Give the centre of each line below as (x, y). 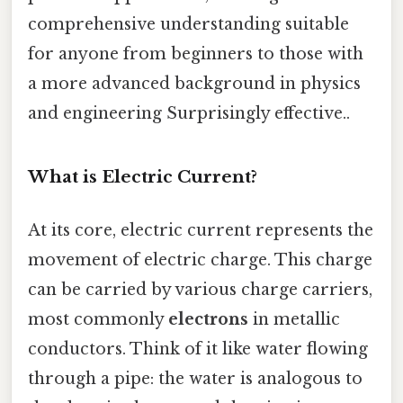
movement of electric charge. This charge (200, 260)
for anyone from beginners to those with (196, 54)
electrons (208, 319)
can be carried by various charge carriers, (200, 289)
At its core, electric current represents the (201, 230)
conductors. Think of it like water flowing (198, 349)
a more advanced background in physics (194, 83)
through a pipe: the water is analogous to (195, 378)
